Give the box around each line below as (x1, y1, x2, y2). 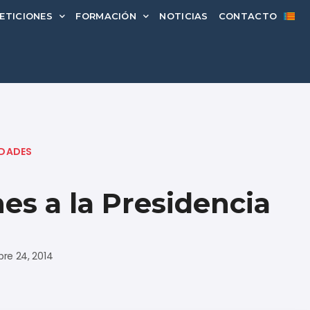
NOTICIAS (159, 10, 208, 21)
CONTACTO (218, 10, 277, 21)
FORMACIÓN (75, 10, 137, 21)
